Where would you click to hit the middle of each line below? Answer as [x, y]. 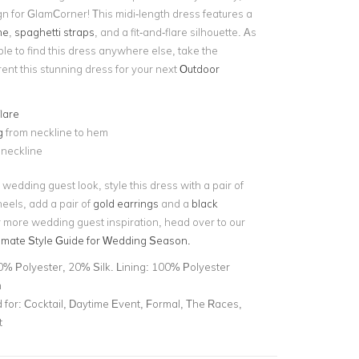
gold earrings [125, 203]
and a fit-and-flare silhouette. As [178, 32]
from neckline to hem [56, 132]
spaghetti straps [54, 32]
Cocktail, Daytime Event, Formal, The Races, [133, 303]
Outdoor [199, 69]
